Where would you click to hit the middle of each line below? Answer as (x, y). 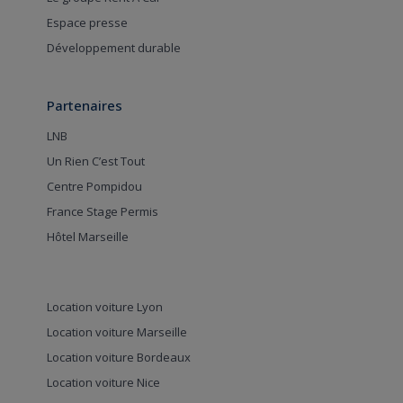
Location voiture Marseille (116, 332)
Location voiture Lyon (104, 307)
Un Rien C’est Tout (95, 161)
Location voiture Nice (103, 383)
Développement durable (113, 48)
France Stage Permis (102, 212)
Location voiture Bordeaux (118, 358)
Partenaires (84, 106)
